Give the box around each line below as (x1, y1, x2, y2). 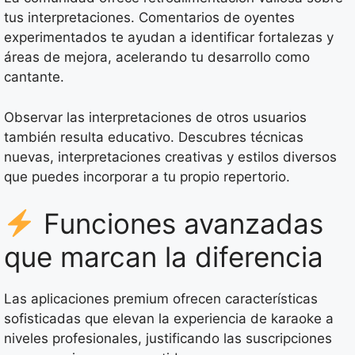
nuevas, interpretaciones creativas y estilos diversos (4, 148, 337, 165)
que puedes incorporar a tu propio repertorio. (4, 168, 290, 185)
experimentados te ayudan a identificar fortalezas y (4, 29, 334, 46)
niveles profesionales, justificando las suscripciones (4, 330, 332, 347)
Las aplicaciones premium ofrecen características (4, 291, 318, 307)
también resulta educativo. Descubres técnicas (4, 128, 303, 145)
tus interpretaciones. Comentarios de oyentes (4, 10, 295, 26)
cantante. (4, 69, 64, 86)
